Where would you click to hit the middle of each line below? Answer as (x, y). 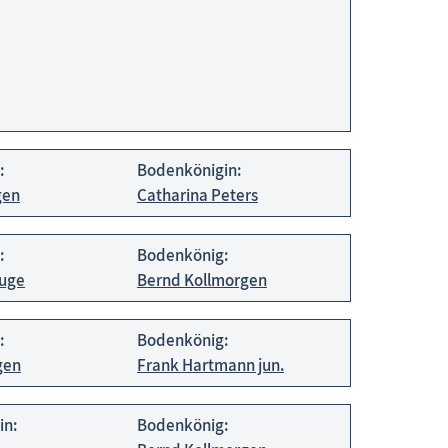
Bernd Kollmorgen (201, 279)
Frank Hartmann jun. (210, 364)
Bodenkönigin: (188, 169)
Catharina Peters (197, 194)
